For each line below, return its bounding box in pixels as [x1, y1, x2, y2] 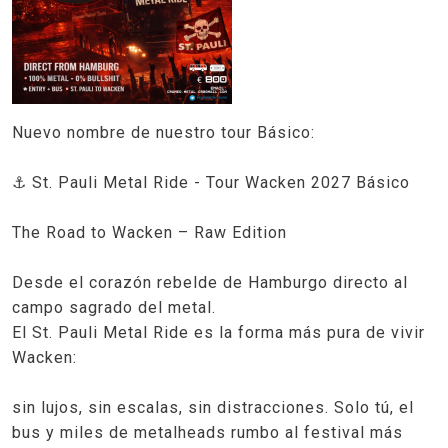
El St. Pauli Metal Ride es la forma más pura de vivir [12, 322, 425, 342]
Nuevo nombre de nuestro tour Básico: [12, 122, 315, 142]
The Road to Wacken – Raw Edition [12, 222, 287, 242]
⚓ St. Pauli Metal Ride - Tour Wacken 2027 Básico [12, 172, 410, 192]
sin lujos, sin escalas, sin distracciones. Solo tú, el [12, 397, 414, 417]
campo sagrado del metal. [12, 297, 216, 317]
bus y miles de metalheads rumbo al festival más [12, 422, 403, 442]
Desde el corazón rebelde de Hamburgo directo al [12, 272, 408, 292]
